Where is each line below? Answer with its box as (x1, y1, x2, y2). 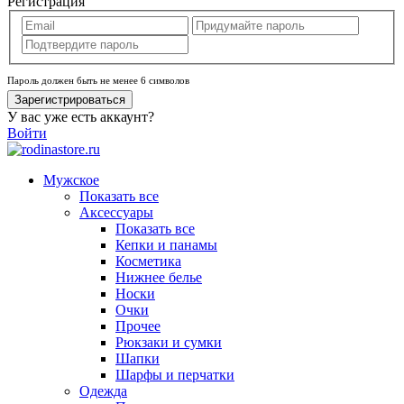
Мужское (43, 172, 99, 188)
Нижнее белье (115, 270, 202, 286)
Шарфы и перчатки (115, 367, 234, 383)
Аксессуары (79, 205, 153, 221)
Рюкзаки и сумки (115, 335, 222, 351)
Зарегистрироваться (14, 93, 125, 107)
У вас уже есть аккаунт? (7, 109, 154, 125)
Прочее (115, 318, 161, 335)
